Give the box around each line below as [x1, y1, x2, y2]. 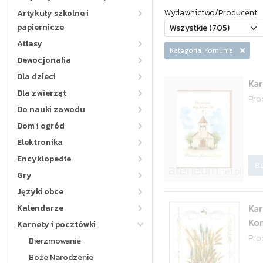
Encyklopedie [17, 153, 71, 165]
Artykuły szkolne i [17, 7, 89, 19]
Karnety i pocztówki [17, 218, 96, 231]
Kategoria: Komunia [170, 45, 240, 56]
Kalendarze [17, 202, 63, 214]
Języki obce [17, 186, 63, 198]
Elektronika [17, 136, 63, 149]
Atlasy [17, 38, 42, 50]
